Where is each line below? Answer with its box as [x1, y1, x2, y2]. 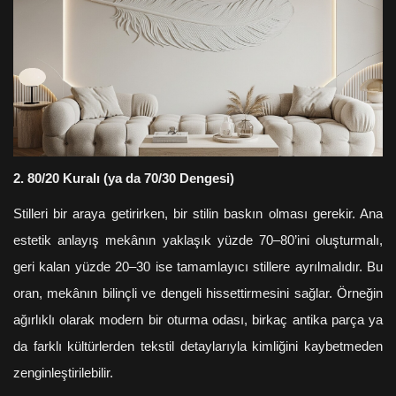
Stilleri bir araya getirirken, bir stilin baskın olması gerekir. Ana [13, 206, 383, 221]
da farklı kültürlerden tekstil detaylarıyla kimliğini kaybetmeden [13, 339, 383, 354]
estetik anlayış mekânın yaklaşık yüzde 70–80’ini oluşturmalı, [13, 232, 383, 247]
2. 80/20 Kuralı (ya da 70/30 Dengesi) [13, 171, 234, 186]
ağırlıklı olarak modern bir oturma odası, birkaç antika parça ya [13, 312, 383, 327]
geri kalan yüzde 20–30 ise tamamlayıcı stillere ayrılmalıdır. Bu [13, 259, 383, 274]
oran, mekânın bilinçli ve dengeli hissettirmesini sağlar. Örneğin [13, 286, 383, 301]
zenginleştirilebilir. [13, 365, 113, 380]
